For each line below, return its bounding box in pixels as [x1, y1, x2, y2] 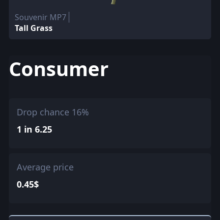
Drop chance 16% [16, 106, 89, 118]
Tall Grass [14, 22, 53, 33]
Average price [16, 161, 74, 173]
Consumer [8, 55, 109, 82]
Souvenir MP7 [14, 11, 66, 23]
